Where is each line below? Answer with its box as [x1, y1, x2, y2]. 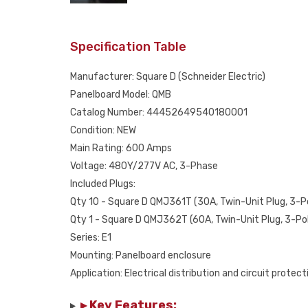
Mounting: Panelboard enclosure [70, 250, 211, 261]
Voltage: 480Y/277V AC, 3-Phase [70, 160, 218, 172]
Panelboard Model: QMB [70, 89, 171, 100]
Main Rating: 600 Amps [70, 142, 172, 154]
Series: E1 [70, 232, 111, 243]
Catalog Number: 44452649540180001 [70, 107, 247, 118]
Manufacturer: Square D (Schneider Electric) [70, 71, 265, 82]
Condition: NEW [70, 124, 136, 136]
